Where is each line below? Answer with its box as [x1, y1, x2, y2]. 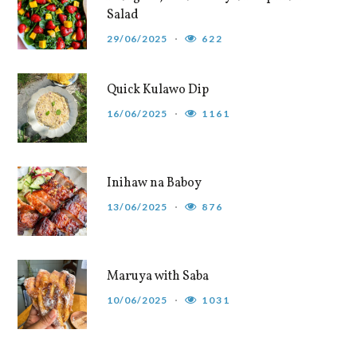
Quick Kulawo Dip [107, 81, 210, 100]
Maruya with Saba [107, 268, 210, 286]
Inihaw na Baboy [107, 175, 202, 193]
